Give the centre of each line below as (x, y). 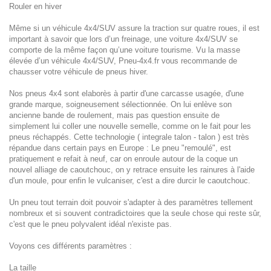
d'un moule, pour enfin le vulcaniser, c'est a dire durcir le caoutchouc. (130, 181)
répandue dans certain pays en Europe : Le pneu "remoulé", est (120, 148)
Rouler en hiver (35, 6)
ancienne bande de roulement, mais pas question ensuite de (114, 115)
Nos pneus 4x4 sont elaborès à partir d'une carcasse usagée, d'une (126, 93)
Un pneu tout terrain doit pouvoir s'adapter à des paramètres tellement (131, 202)
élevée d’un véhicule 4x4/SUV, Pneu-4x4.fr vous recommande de (123, 61)
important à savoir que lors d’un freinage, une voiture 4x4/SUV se (123, 39)
